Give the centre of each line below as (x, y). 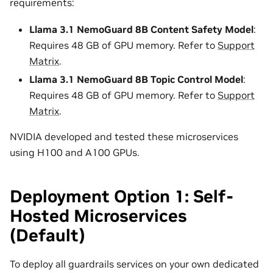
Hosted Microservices (98, 216)
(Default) (48, 236)
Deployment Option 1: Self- (122, 197)
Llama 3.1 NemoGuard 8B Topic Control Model (136, 80)
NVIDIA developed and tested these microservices (124, 137)
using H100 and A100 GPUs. (75, 153)
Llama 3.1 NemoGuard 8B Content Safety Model (141, 30)
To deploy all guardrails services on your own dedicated (134, 264)
